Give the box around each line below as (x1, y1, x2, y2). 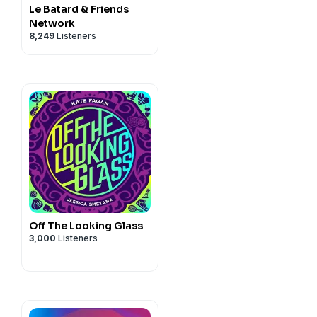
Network (29, 17, 75, 30)
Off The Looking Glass (29, 219, 143, 232)
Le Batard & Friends (29, 3, 129, 16)
